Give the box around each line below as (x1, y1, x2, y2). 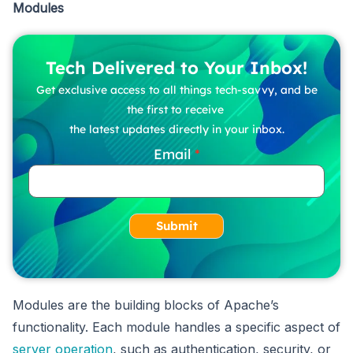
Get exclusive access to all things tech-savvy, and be (35, 83, 318, 98)
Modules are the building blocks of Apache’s (13, 296, 279, 313)
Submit (155, 218, 198, 234)
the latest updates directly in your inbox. (69, 122, 284, 137)
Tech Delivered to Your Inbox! (46, 57, 307, 80)
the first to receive (126, 102, 227, 117)
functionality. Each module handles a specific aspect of (13, 318, 340, 335)
